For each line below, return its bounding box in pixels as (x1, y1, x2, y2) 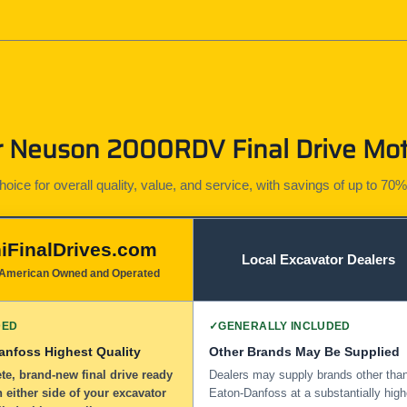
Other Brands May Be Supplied (209, 343, 400, 359)
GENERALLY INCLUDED (218, 319, 351, 333)
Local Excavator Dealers (241, 251, 395, 267)
